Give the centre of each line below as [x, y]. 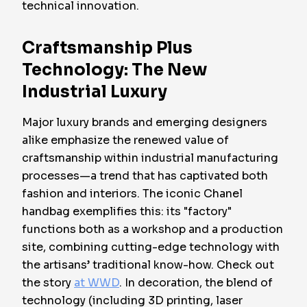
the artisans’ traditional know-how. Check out [148, 265]
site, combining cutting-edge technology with [151, 247]
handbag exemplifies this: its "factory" [127, 211]
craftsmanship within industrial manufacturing [150, 158]
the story [48, 283]
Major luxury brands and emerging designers [145, 122]
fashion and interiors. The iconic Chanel [132, 194]
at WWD [97, 283]
